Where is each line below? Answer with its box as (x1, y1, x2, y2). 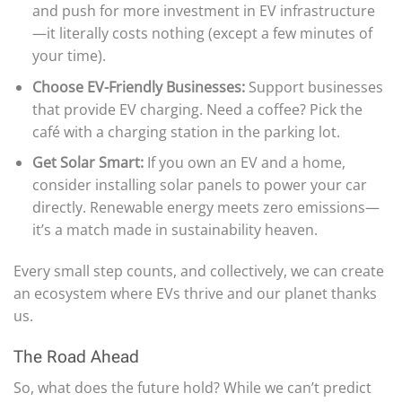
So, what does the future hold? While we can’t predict (13, 377, 371, 398)
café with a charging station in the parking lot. (31, 121, 340, 142)
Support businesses (244, 76, 383, 97)
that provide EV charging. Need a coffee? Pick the (31, 99, 363, 119)
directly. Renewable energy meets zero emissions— (31, 197, 380, 218)
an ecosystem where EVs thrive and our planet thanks (13, 284, 377, 304)
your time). (31, 46, 106, 66)
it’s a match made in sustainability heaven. (31, 220, 318, 240)
